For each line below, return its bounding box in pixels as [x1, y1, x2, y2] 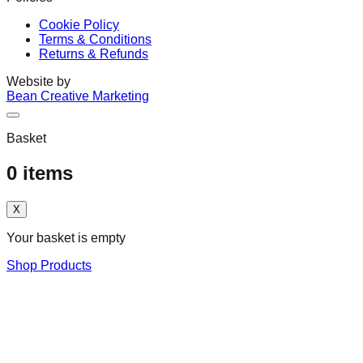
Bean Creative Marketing [6, 88, 149, 103]
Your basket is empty [6, 230, 126, 245]
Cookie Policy [39, 17, 119, 32]
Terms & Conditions [39, 32, 152, 46]
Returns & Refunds [39, 46, 148, 61]
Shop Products [6, 258, 92, 272]
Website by [6, 74, 70, 88]
